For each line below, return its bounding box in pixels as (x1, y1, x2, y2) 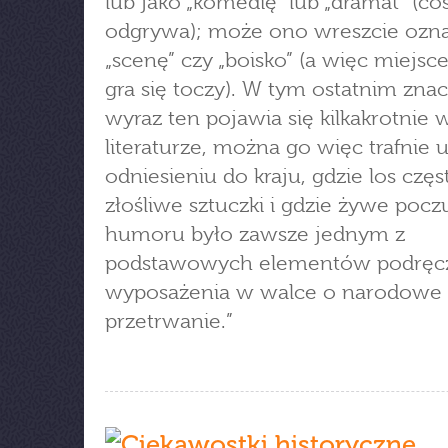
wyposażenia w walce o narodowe (105, 280, 442, 304)
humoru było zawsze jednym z (105, 222, 405, 246)
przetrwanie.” (105, 309, 233, 333)
